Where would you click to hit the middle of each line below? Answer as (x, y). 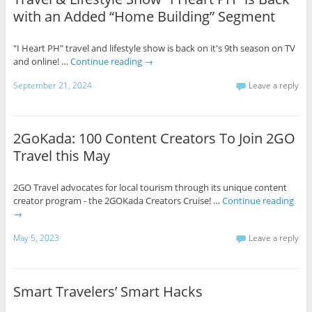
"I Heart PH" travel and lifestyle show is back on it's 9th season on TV (154, 48)
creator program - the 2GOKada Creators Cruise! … (117, 201)
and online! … (41, 61)
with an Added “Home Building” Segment (144, 16)
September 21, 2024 (52, 85)
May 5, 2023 (36, 237)
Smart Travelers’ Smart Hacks (108, 291)
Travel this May (61, 156)
